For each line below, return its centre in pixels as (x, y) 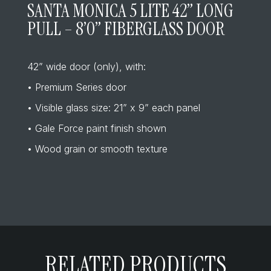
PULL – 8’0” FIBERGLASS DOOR (126, 29)
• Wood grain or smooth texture (97, 149)
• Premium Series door (77, 87)
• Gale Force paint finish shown (96, 128)
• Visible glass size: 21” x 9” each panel (113, 108)
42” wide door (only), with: (86, 67)
